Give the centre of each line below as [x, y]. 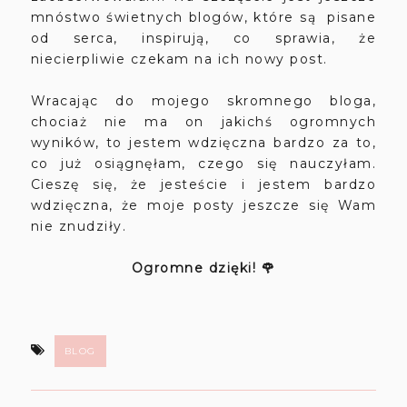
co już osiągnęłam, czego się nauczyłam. [203, 164]
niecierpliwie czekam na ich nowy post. [179, 60]
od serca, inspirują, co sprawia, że [203, 39]
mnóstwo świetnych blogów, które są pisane [203, 18]
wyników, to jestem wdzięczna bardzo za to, [203, 143]
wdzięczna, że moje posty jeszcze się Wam [203, 206]
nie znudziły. [79, 227]
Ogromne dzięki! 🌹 [203, 268]
